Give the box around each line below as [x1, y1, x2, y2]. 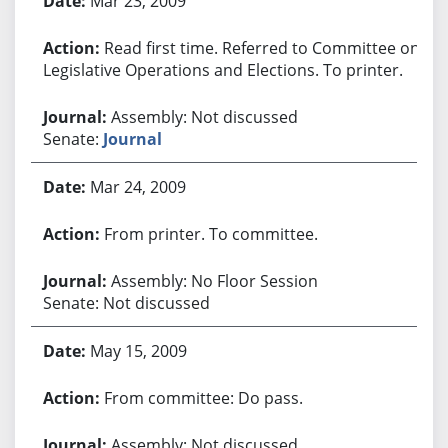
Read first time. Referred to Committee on [103, 36, 420, 59]
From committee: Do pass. [103, 386, 303, 409]
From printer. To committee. [103, 222, 318, 245]
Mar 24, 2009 [89, 175, 186, 198]
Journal [102, 127, 162, 150]
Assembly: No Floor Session [110, 269, 318, 292]
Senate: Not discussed [42, 291, 210, 314]
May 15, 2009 [89, 339, 187, 362]
